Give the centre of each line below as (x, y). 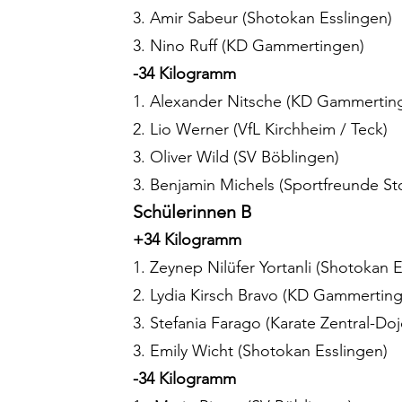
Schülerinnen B (192, 212)
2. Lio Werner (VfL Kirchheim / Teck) (260, 130)
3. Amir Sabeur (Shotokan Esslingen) (262, 18)
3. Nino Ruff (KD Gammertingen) (249, 46)
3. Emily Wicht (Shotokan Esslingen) (260, 351)
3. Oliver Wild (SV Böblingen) (236, 157)
